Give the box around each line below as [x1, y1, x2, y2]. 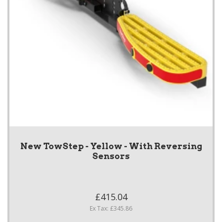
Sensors [92, 151, 130, 162]
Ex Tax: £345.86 [90, 204, 132, 213]
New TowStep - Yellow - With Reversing [20, 141, 202, 152]
